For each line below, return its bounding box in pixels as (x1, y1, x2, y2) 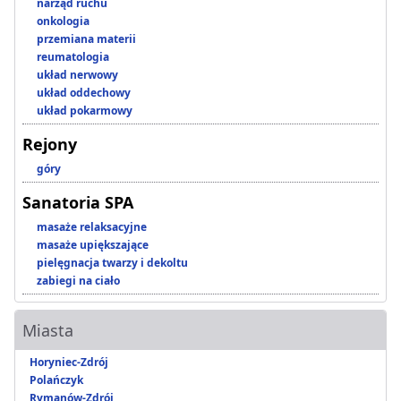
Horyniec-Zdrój (30, 354, 108, 371)
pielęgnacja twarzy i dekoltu (37, 255, 188, 271)
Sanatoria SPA (22, 192, 133, 214)
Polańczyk (30, 372, 83, 388)
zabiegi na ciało (37, 273, 120, 289)
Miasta (22, 320, 73, 342)
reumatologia (37, 49, 109, 65)
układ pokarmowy (37, 103, 132, 119)
